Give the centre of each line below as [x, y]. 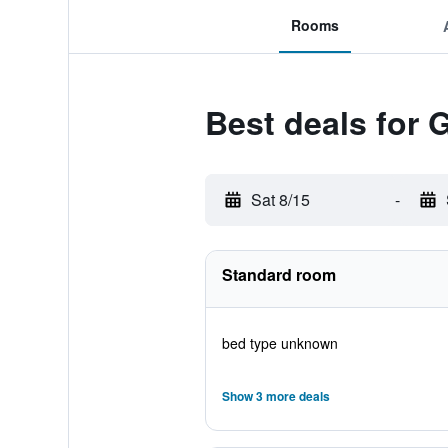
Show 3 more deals [275, 396]
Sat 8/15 [280, 199]
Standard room [278, 274]
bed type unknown [279, 343]
